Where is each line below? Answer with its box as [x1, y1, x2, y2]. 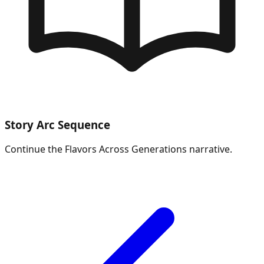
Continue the [5, 143, 65, 156]
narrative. [187, 143, 232, 156]
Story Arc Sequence [5, 117, 110, 132]
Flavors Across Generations [65, 143, 187, 156]
